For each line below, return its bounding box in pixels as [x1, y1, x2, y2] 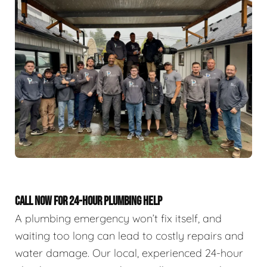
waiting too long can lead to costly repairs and [15, 228, 244, 243]
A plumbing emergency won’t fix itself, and [15, 211, 222, 225]
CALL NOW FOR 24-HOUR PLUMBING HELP [15, 193, 162, 209]
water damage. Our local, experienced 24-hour [15, 246, 243, 260]
